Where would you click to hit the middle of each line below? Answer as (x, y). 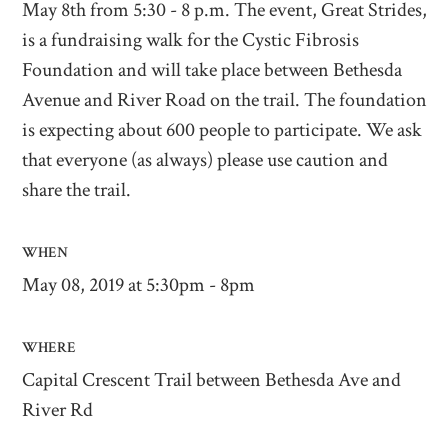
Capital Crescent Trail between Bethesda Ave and (212, 380)
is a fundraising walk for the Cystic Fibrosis (191, 40)
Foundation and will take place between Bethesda (212, 70)
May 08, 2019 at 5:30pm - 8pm (139, 285)
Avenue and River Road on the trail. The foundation (225, 100)
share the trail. (77, 190)
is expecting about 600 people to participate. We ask (222, 130)
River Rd (58, 410)
